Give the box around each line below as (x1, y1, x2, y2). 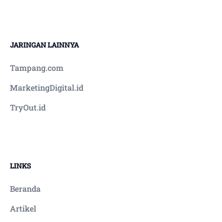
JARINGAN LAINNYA (10, 40, 79, 50)
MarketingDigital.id (10, 82, 83, 93)
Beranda (10, 183, 41, 194)
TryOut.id (10, 102, 46, 113)
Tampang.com (10, 62, 63, 73)
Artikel (10, 203, 36, 214)
